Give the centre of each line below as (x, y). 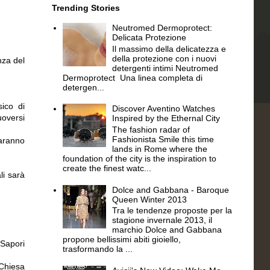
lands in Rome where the (160, 149)
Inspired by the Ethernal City (166, 118)
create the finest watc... (107, 168)
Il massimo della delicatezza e (169, 49)
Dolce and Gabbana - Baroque (171, 190)
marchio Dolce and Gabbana (167, 230)
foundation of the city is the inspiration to (139, 158)
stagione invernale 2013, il (162, 220)
